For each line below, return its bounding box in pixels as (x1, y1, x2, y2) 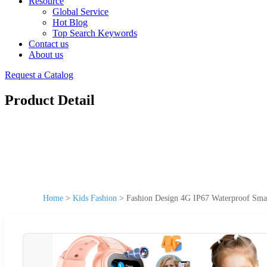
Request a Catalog (5, 70, 73, 80)
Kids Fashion (73, 193, 117, 203)
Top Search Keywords (52, 28, 137, 38)
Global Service (52, 7, 108, 17)
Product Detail (5, 92, 95, 108)
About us (29, 49, 63, 60)
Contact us (29, 39, 69, 49)
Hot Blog (52, 17, 88, 27)
